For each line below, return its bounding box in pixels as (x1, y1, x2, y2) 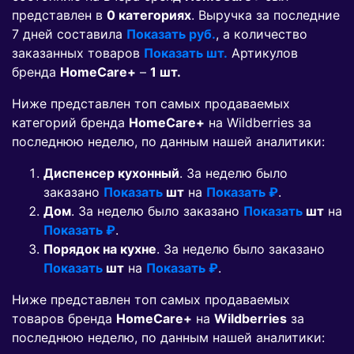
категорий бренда (12, 115, 129, 131)
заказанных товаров (12, 45, 144, 62)
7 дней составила (12, 26, 126, 43)
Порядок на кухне (43, 241, 156, 258)
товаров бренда (12, 311, 116, 327)
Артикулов (228, 45, 298, 62)
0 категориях (107, 7, 191, 24)
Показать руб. (126, 26, 216, 43)
